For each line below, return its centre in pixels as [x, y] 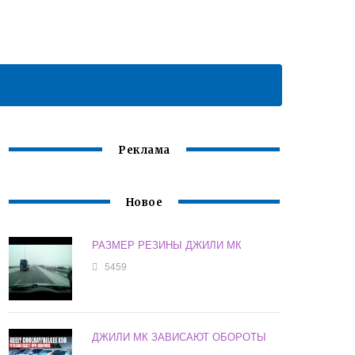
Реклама [144, 151]
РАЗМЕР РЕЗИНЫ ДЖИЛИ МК [167, 245]
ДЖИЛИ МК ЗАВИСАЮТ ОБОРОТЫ [179, 337]
